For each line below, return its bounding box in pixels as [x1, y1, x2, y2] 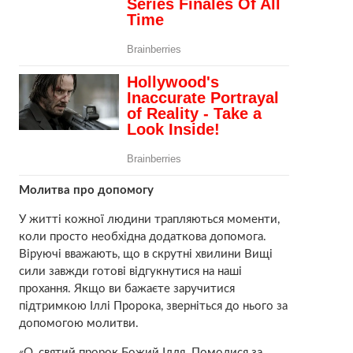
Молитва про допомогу [18, 184, 154, 196]
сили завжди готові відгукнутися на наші [18, 265, 242, 277]
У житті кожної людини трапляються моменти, [18, 213, 280, 225]
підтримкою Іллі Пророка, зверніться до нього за [18, 299, 288, 312]
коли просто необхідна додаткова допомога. [18, 230, 266, 243]
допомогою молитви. [18, 317, 139, 329]
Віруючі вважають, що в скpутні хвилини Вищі [18, 247, 273, 260]
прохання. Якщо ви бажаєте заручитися [18, 282, 235, 295]
